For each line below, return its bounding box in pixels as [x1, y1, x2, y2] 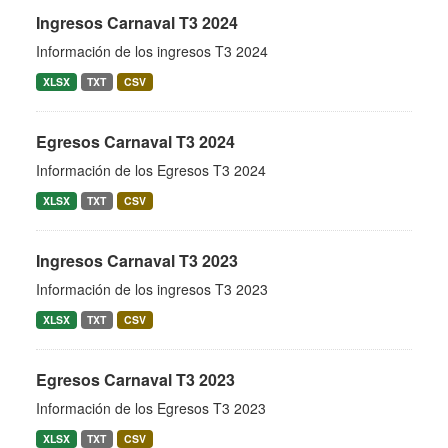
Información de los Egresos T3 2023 [36, 398, 266, 418]
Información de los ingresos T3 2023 [36, 279, 268, 299]
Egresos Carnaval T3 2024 [36, 130, 235, 153]
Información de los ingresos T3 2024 [36, 41, 268, 61]
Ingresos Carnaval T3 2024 [36, 11, 238, 34]
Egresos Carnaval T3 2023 [36, 368, 235, 391]
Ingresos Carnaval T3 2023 [36, 249, 238, 272]
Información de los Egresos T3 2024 [36, 160, 266, 180]
